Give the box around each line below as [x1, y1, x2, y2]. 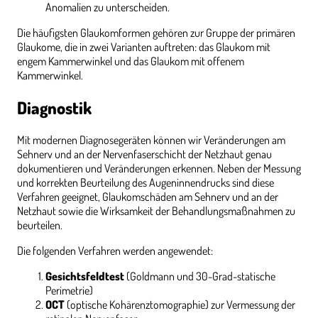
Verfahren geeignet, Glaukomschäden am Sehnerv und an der [17, 190, 278, 204]
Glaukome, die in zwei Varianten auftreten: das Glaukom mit [17, 40, 270, 55]
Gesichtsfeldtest [45, 269, 124, 284]
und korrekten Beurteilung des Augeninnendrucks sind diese [17, 175, 274, 190]
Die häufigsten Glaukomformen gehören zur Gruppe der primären [17, 26, 295, 40]
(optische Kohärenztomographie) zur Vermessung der [65, 297, 295, 312]
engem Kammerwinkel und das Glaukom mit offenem [17, 54, 244, 69]
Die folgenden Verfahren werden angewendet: [17, 243, 213, 258]
